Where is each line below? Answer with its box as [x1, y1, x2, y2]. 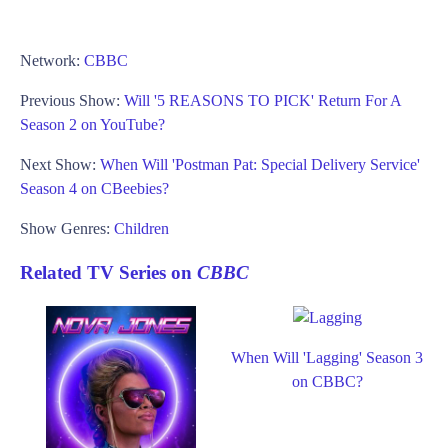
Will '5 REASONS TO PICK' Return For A [124, 91, 401, 109]
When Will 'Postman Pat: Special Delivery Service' [100, 155, 420, 173]
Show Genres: [20, 219, 114, 237]
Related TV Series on [20, 262, 197, 284]
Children [114, 219, 169, 237]
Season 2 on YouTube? [20, 115, 165, 133]
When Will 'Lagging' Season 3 [231, 349, 424, 367]
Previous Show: [20, 91, 124, 109]
